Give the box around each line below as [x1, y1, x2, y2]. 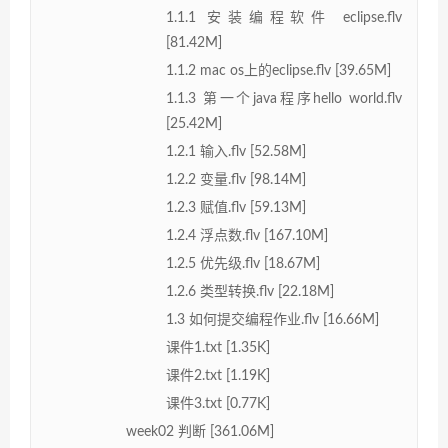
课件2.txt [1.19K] [166, 368, 270, 383]
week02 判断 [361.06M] [126, 424, 274, 439]
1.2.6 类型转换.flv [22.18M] [166, 284, 334, 299]
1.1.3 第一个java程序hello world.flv [166, 91, 402, 106]
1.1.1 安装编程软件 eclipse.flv [166, 10, 402, 25]
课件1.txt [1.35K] [166, 340, 270, 355]
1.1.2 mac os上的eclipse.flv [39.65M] [166, 63, 391, 78]
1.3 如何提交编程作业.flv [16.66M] [166, 312, 379, 327]
